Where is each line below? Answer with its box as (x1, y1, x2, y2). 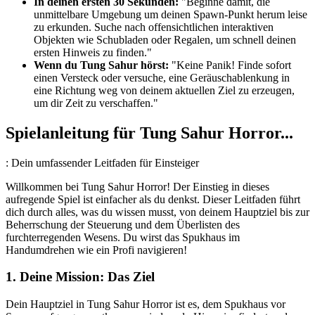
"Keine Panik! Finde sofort (169, 58, 291, 71)
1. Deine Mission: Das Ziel (6, 269, 155, 285)
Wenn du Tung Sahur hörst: (34, 58, 169, 71)
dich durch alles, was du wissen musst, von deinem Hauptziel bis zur (6, 205, 309, 218)
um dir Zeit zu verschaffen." (34, 96, 158, 109)
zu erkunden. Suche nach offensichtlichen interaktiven (34, 20, 274, 33)
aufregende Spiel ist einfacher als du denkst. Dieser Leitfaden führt (6, 193, 300, 205)
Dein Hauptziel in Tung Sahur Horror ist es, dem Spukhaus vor (6, 298, 285, 311)
